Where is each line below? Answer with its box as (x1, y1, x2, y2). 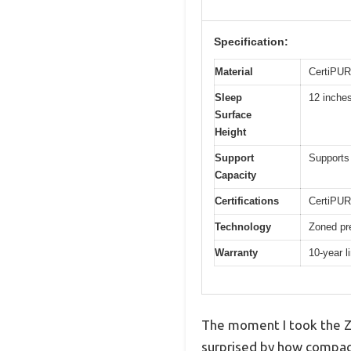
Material (215, 66, 253, 78)
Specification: (214, 35, 288, 49)
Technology (215, 221, 271, 233)
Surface (215, 109, 251, 121)
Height (215, 126, 246, 139)
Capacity (215, 169, 256, 182)
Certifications (215, 195, 279, 208)
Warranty (215, 247, 258, 259)
